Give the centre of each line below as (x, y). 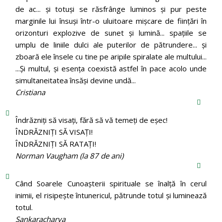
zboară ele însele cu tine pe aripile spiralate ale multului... (111, 56)
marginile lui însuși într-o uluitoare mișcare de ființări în (111, 21)
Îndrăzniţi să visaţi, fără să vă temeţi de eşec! (91, 120)
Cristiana (30, 92)
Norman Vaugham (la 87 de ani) (69, 155)
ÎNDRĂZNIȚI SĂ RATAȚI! (55, 143)
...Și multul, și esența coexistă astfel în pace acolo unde (111, 68)
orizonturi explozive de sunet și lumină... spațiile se (111, 32)
